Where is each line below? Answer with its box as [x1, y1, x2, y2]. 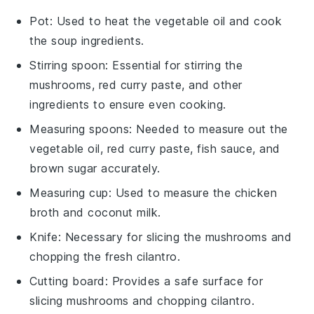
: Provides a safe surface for [104, 273, 264, 288]
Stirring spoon [29, 57, 106, 72]
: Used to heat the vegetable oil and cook [49, 13, 282, 28]
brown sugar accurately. [29, 161, 161, 175]
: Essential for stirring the [105, 57, 243, 72]
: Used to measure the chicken [108, 185, 278, 200]
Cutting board [29, 273, 105, 288]
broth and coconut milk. [29, 205, 161, 219]
